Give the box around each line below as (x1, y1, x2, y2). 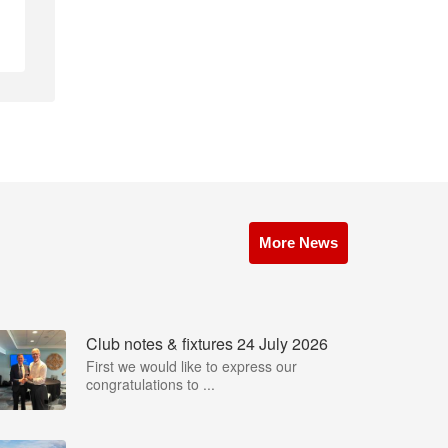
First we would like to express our (86, 356, 297, 376)
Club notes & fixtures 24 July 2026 (86, 332, 328, 355)
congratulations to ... (86, 374, 215, 394)
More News (259, 234, 338, 251)
